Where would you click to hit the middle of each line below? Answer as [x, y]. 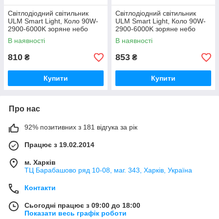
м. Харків [40, 162]
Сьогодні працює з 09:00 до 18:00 [82, 205]
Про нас [24, 109]
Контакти [40, 188]
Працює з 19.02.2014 [59, 145]
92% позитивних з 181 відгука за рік [81, 127]
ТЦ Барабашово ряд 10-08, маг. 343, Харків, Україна [108, 170]
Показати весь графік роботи [76, 213]
